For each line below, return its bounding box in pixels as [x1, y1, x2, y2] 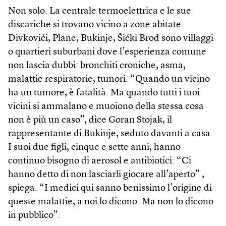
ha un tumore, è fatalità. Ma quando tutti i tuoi [8, 88, 200, 98]
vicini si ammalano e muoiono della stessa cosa [8, 101, 204, 111]
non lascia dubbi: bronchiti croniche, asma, [8, 61, 186, 71]
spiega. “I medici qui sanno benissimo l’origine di [8, 183, 212, 193]
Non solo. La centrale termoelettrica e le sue [8, 6, 191, 16]
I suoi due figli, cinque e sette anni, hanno [8, 142, 181, 152]
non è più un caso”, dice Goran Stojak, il [8, 115, 172, 125]
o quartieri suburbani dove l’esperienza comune [8, 47, 206, 57]
